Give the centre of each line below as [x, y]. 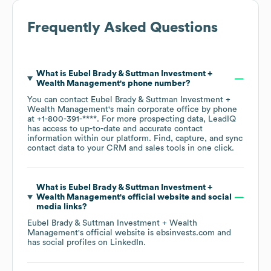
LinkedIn [127, 243]
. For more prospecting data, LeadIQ [166, 119]
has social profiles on [69, 243]
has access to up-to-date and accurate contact [115, 129]
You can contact [59, 100]
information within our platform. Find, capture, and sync [135, 139]
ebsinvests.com [185, 233]
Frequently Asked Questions [122, 28]
